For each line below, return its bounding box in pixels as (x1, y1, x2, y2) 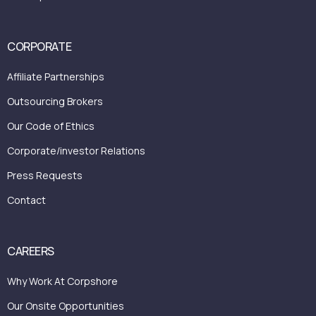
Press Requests (7, 168, 83, 182)
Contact (7, 193, 46, 207)
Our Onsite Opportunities (7, 298, 124, 312)
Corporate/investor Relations (7, 143, 145, 157)
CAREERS (7, 243, 54, 259)
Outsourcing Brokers (7, 94, 103, 108)
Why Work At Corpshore (7, 274, 118, 288)
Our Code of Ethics (7, 119, 95, 133)
